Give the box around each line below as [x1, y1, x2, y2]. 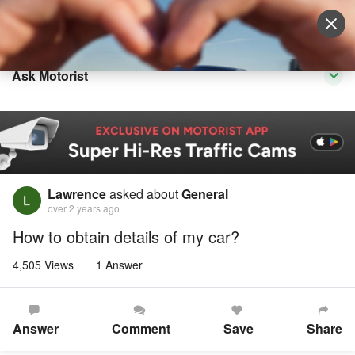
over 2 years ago [48, 201, 120, 216]
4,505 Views [13, 257, 74, 273]
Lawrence [48, 185, 106, 204]
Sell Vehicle [157, 17, 226, 36]
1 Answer [96, 257, 143, 273]
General [181, 185, 228, 204]
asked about [106, 185, 181, 204]
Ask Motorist [12, 67, 88, 86]
